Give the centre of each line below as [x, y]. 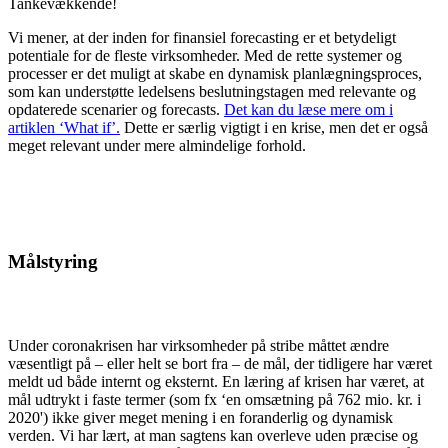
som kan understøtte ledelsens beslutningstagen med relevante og [212, 91]
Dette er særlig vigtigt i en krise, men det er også [274, 127]
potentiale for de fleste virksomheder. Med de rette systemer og [205, 55]
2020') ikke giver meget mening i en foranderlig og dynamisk [200, 417]
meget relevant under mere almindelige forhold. [157, 145]
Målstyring [53, 261]
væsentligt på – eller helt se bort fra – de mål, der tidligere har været [220, 363]
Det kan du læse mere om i [308, 109]
